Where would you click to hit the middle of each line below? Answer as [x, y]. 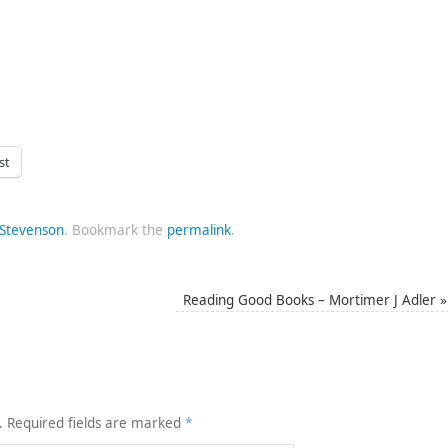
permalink [199, 230]
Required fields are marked [96, 423]
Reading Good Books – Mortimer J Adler [311, 300]
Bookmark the [117, 230]
